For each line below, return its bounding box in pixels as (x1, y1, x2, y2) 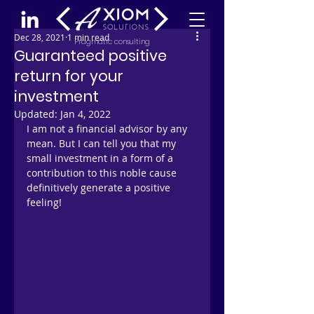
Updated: (14, 107, 60, 121)
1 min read (67, 32, 109, 43)
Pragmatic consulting (74, 36, 150, 47)
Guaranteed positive (14, 46, 167, 66)
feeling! (27, 196, 62, 209)
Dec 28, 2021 (14, 32, 65, 43)
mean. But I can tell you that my (27, 137, 179, 150)
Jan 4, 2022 (60, 107, 111, 121)
